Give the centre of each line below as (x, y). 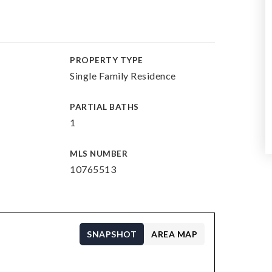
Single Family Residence (123, 76)
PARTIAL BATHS (104, 107)
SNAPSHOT (112, 234)
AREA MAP (175, 234)
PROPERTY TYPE (107, 60)
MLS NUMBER (99, 154)
